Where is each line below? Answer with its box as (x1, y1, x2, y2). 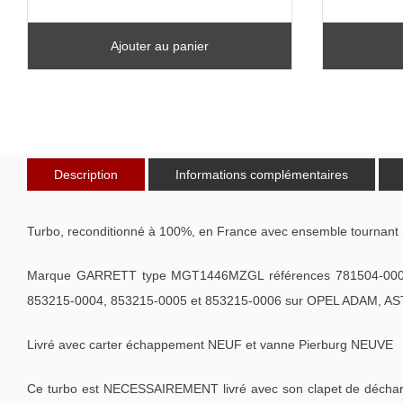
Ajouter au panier (111, 38, 210, 53)
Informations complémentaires (175, 166, 348, 182)
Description (54, 166, 118, 182)
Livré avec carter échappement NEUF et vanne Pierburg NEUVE (27, 336, 393, 352)
